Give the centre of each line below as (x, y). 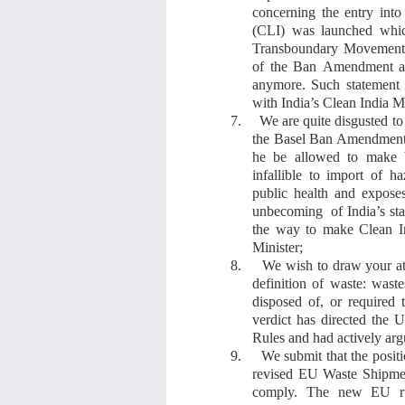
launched (350, 30)
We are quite (297, 120)
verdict (275, 319)
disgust (355, 120)
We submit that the (317, 355)
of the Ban (287, 66)
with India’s (287, 102)
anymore (277, 84)
